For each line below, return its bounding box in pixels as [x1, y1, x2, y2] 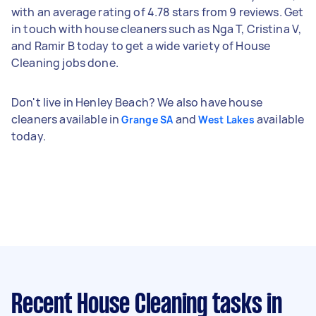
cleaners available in [11, 111, 122, 127]
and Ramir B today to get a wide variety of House [11, 37, 271, 54]
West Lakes [198, 112, 255, 126]
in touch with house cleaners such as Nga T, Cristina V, [11, 20, 302, 37]
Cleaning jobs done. [11, 54, 119, 71]
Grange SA [121, 112, 174, 126]
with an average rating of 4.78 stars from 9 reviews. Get [11, 4, 304, 20]
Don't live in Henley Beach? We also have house [11, 94, 262, 110]
